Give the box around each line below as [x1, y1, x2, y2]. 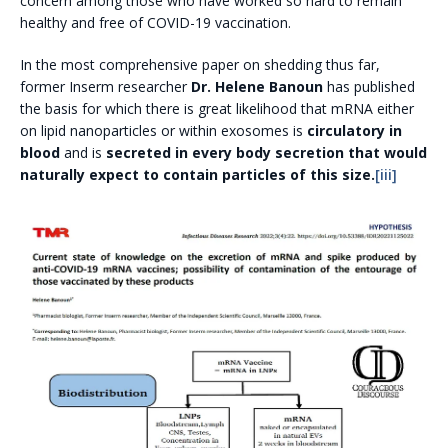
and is [60, 143, 106, 163]
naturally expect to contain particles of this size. [20, 165, 375, 185]
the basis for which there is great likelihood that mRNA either [20, 99, 414, 119]
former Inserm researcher [20, 77, 191, 97]
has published [323, 77, 415, 97]
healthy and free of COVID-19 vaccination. [20, 13, 291, 33]
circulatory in [307, 121, 402, 141]
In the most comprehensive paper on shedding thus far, [20, 55, 380, 75]
